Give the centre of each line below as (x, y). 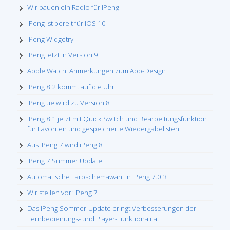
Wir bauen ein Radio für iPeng (73, 7)
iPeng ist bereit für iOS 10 (66, 23)
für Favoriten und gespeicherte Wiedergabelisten (103, 129)
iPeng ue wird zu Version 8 (69, 103)
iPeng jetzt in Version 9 (63, 55)
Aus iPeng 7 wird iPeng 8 (65, 145)
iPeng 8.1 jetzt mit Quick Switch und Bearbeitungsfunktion (117, 119)
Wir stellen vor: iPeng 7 (62, 193)
